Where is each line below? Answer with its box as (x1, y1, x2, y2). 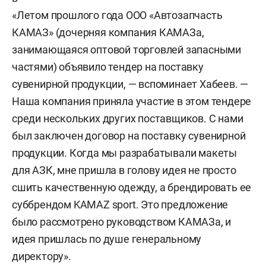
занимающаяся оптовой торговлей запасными (12, 43, 241, 56)
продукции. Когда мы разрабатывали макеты (12, 147, 237, 159)
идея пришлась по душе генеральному (12, 233, 202, 245)
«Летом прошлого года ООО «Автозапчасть (12, 9, 223, 21)
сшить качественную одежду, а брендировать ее (12, 181, 252, 194)
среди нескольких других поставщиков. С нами (12, 112, 243, 125)
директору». (12, 250, 71, 262)
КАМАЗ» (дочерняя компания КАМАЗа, (12, 26, 204, 39)
